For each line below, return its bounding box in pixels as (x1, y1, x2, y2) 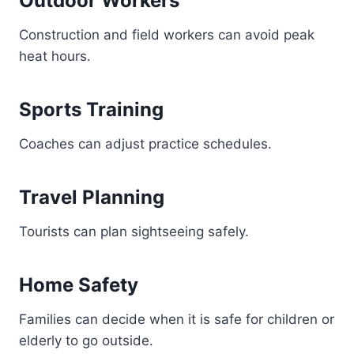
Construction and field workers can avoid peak (19, 27, 314, 43)
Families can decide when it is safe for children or (19, 311, 334, 327)
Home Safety (19, 273, 138, 296)
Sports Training (19, 98, 164, 121)
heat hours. (19, 48, 91, 64)
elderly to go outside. (19, 333, 153, 348)
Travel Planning (19, 186, 164, 209)
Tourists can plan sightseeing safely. (19, 224, 249, 239)
